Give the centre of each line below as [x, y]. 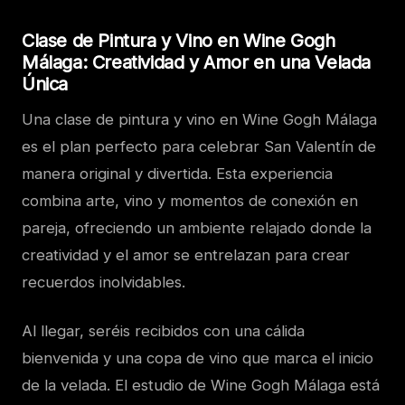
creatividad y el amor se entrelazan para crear [186, 255]
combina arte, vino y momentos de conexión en [190, 201]
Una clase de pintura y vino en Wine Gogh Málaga [199, 120]
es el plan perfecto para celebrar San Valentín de [199, 147]
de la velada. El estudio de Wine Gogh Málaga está [201, 386]
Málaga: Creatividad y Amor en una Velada [197, 63]
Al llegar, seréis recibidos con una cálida [163, 331]
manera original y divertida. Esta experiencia [177, 174]
